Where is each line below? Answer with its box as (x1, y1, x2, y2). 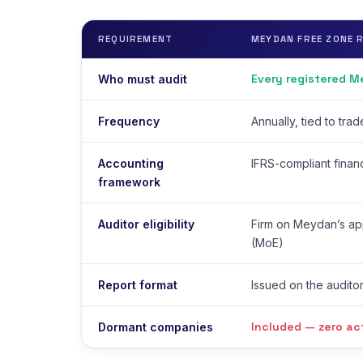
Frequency (98, 113, 160, 128)
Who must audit (98, 71, 187, 86)
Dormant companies (98, 319, 213, 334)
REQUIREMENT (98, 32, 173, 45)
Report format (98, 277, 177, 292)
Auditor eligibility (98, 216, 194, 231)
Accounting (98, 156, 164, 170)
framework (98, 174, 160, 189)
